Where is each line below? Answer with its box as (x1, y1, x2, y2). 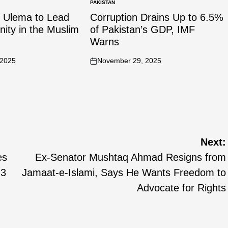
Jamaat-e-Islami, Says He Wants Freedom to (22, 167, 226, 178)
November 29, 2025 (97, 56, 162, 65)
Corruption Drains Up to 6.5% (90, 12, 224, 23)
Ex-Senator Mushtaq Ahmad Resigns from (35, 152, 226, 163)
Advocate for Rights (137, 182, 226, 193)
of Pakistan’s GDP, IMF (90, 24, 195, 35)
